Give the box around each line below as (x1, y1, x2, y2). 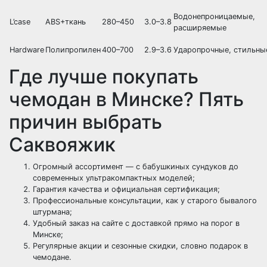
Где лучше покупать (9, 65, 198, 88)
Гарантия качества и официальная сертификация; (33, 185, 220, 194)
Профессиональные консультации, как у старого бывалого (33, 196, 257, 205)
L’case (10, 17, 30, 26)
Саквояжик (9, 133, 116, 156)
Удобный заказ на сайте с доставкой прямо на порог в (33, 219, 240, 228)
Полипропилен (45, 45, 101, 54)
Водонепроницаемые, (173, 12, 255, 21)
